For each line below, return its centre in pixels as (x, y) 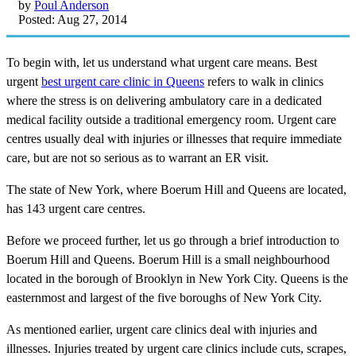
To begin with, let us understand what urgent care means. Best (162, 62)
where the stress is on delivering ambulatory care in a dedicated (164, 100)
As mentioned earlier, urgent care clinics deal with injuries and (162, 329)
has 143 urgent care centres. (76, 208)
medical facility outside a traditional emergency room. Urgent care (171, 119)
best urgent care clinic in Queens (123, 81)
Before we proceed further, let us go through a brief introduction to (173, 240)
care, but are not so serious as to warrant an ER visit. (137, 157)
